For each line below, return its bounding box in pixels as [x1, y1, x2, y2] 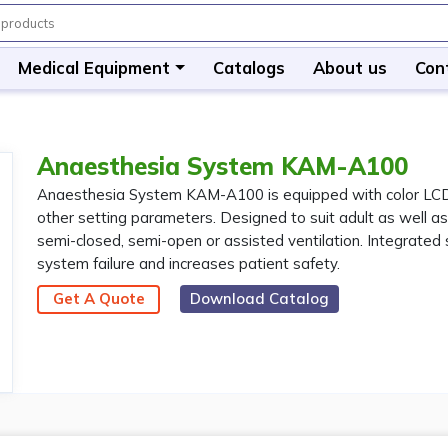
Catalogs [212, 57, 285, 78]
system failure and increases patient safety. [37, 254, 341, 273]
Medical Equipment [18, 57, 171, 78]
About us [312, 57, 387, 78]
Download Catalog [190, 289, 330, 309]
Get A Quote [52, 289, 145, 309]
